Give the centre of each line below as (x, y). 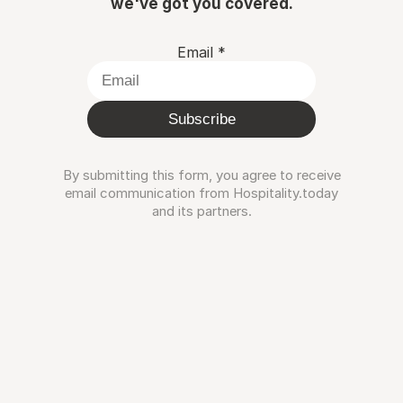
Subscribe (201, 119)
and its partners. (201, 211)
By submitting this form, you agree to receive (201, 175)
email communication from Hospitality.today (201, 193)
